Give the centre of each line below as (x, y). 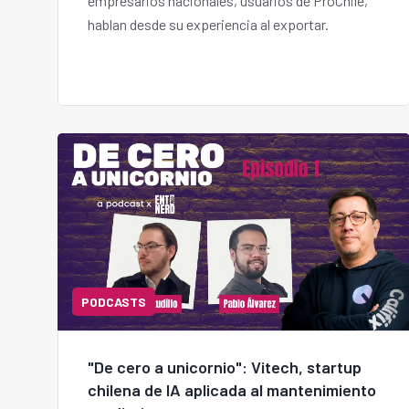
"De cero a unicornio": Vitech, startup (225, 367)
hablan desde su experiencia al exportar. (208, 24)
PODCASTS (114, 302)
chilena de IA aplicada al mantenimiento (232, 390)
